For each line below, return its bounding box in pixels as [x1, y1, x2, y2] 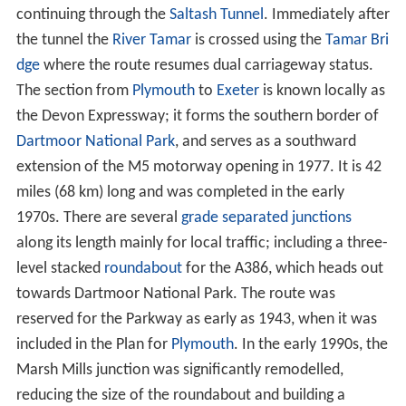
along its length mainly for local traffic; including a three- [15, 234, 388, 252]
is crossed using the [190, 31, 325, 49]
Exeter [216, 82, 259, 100]
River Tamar [111, 31, 191, 49]
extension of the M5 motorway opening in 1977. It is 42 [15, 158, 382, 176]
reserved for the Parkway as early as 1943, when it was [15, 310, 377, 328]
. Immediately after [263, 5, 390, 24]
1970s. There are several [15, 208, 181, 227]
